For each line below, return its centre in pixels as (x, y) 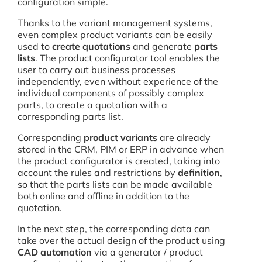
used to (35, 46)
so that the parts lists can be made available (115, 184)
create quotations (91, 46)
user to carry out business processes (96, 70)
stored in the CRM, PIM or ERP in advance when (121, 149)
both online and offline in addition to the (104, 196)
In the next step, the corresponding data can (114, 229)
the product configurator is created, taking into (119, 161)
